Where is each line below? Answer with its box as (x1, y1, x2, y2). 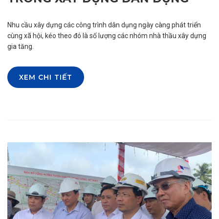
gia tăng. (7, 43, 34, 51)
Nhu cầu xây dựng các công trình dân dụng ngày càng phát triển (7, 21, 201, 29)
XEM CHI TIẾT (19, 73, 72, 82)
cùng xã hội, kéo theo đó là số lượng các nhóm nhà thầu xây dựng (7, 32, 206, 40)
